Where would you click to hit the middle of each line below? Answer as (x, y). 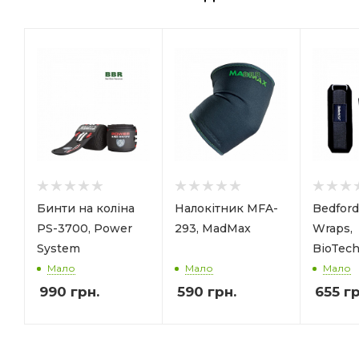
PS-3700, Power (85, 228)
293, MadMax (213, 228)
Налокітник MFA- (226, 208)
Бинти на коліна (86, 208)
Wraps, (333, 228)
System (58, 248)
